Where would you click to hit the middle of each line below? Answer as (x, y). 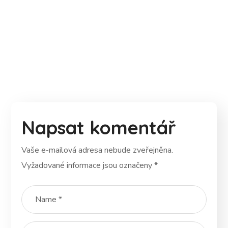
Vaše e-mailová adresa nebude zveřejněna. (97, 150)
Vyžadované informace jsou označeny (88, 165)
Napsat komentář (99, 127)
